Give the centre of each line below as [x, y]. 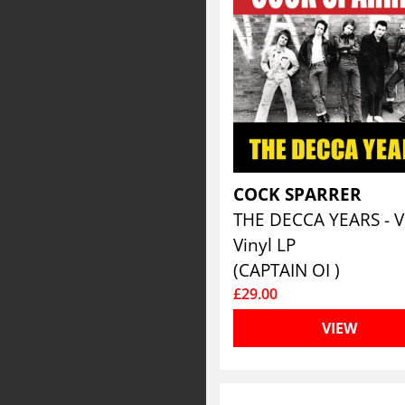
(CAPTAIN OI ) [287, 270]
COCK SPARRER [300, 194]
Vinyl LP [265, 245]
